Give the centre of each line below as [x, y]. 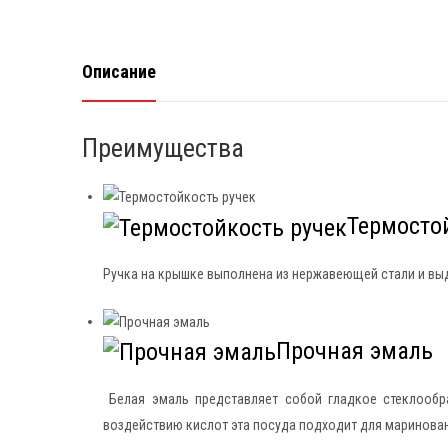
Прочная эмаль [354, 351]
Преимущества [163, 147]
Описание [119, 71]
